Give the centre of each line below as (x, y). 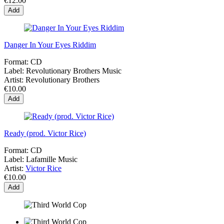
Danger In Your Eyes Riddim (50, 45)
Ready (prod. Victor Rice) (45, 133)
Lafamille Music (52, 159)
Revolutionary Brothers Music (74, 71)
